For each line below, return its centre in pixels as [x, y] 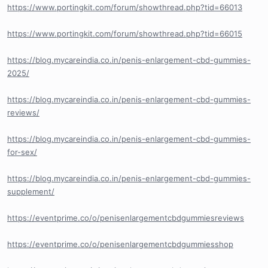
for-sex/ [22, 152]
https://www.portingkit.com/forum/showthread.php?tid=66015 [125, 34]
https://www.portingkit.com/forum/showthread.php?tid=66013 [125, 7]
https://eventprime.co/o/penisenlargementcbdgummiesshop [120, 244]
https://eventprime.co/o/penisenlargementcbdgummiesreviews [126, 218]
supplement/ [31, 192]
